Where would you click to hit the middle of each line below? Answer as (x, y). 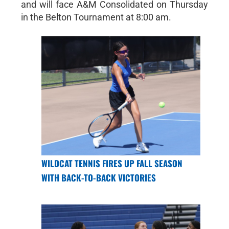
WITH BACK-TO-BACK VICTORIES (98, 178)
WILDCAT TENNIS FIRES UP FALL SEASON (112, 164)
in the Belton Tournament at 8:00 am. (96, 17)
